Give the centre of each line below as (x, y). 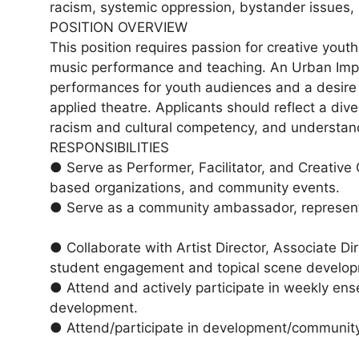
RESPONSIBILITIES (109, 147)
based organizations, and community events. (195, 187)
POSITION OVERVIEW (119, 27)
